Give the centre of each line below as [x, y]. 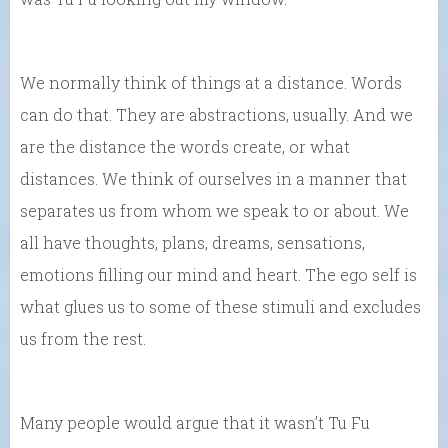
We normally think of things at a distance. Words [211, 83]
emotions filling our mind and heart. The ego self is [218, 275]
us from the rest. [83, 339]
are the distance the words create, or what [185, 147]
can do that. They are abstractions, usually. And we [216, 115]
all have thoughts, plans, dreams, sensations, [192, 243]
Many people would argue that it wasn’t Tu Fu [195, 423]
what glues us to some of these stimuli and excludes [220, 307]
